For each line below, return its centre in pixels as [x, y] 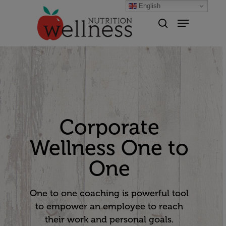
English [149, 6]
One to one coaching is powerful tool [109, 193]
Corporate [109, 127]
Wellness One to [109, 148]
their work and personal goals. [109, 219]
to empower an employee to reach [109, 206]
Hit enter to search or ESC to [95, 52]
